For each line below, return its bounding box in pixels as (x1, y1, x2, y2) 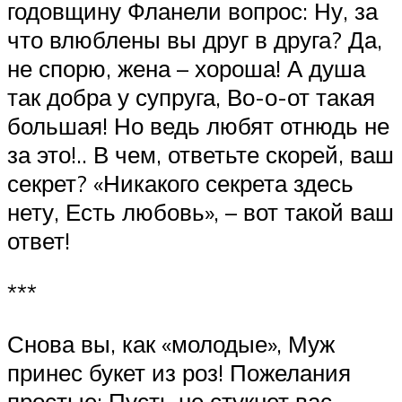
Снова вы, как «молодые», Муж (7, 329, 335, 359)
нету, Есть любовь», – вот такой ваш (7, 197, 394, 227)
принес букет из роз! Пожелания (7, 358, 351, 388)
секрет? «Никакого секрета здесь (7, 169, 354, 198)
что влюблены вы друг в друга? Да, (7, 25, 382, 55)
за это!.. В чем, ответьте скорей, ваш (7, 140, 394, 170)
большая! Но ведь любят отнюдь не (7, 111, 389, 141)
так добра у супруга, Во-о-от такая (7, 83, 375, 112)
